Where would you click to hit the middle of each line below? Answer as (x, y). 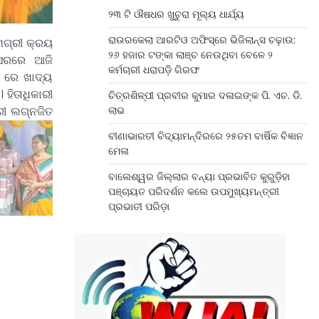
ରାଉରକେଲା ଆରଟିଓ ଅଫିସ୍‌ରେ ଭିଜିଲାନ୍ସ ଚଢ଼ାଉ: (202, 40)
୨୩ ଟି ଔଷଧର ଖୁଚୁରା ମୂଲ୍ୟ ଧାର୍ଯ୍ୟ (176, 14)
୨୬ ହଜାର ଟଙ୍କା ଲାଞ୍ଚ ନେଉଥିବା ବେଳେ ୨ (190, 55)
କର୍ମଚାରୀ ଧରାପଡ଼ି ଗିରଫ (153, 70)
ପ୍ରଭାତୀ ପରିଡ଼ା (138, 206)
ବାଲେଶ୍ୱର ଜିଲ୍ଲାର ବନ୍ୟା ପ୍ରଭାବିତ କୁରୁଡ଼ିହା (199, 177)
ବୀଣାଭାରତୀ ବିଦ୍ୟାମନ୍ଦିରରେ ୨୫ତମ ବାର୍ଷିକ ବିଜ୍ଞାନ (205, 136)
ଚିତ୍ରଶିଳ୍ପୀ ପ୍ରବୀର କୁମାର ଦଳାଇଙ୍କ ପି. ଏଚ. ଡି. (205, 95)
